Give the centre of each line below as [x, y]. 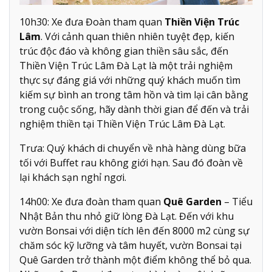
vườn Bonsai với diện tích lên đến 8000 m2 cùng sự [134, 230]
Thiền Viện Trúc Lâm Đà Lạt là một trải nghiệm [126, 65]
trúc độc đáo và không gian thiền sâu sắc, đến [124, 51]
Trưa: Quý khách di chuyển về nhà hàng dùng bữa [133, 148]
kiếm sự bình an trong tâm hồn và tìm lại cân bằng [134, 94]
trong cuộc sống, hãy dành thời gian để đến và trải [134, 109]
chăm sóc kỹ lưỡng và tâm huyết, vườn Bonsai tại [131, 245]
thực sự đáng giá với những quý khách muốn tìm [130, 80]
